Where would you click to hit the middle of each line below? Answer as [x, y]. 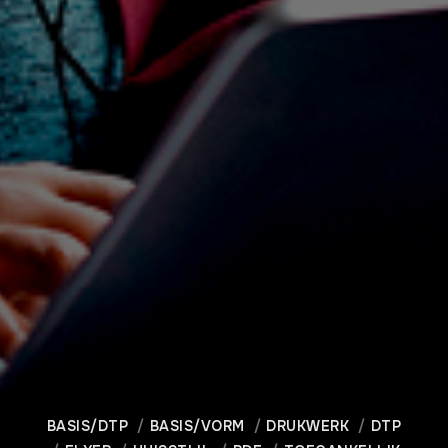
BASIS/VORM [197, 426]
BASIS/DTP [87, 426]
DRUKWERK [308, 426]
